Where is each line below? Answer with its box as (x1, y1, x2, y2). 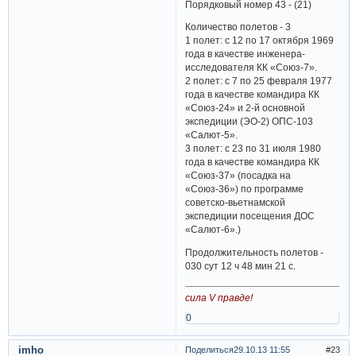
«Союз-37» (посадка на (185, 170, 292, 181)
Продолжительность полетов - (185, 246, 324, 257)
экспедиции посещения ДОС (185, 211, 315, 222)
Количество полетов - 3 (185, 21, 292, 33)
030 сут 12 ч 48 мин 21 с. (185, 260, 296, 271)
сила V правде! (185, 292, 253, 303)
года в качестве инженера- (185, 48, 306, 60)
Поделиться (184, 344, 234, 354)
